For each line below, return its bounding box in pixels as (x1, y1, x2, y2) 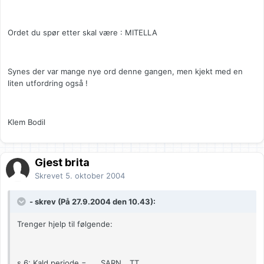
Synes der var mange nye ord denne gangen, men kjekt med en (8, 67, 243, 77)
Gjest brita (35, 156, 90, 169)
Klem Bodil (8, 117, 45, 127)
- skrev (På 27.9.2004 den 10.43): (28, 197, 156, 207)
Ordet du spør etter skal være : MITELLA (8, 28, 157, 38)
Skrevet (35, 171, 65, 181)
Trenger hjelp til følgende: (17, 219, 113, 229)
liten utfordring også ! (8, 78, 88, 88)
